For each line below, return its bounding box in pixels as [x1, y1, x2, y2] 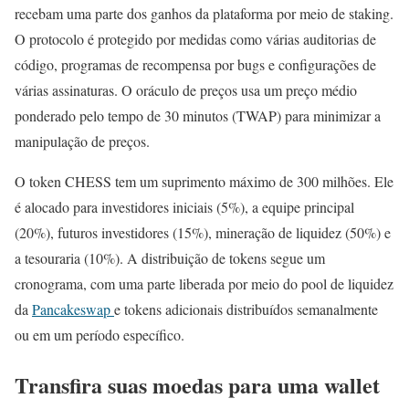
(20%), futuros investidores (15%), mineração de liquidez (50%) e [15, 223, 391, 243]
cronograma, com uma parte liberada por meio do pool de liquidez [15, 274, 393, 294]
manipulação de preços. [15, 131, 150, 152]
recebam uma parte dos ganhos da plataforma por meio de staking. [15, 4, 393, 24]
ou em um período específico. [15, 325, 184, 345]
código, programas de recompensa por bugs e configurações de [15, 55, 376, 75]
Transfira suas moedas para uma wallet [15, 369, 380, 402]
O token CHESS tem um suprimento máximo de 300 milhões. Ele [15, 172, 393, 192]
